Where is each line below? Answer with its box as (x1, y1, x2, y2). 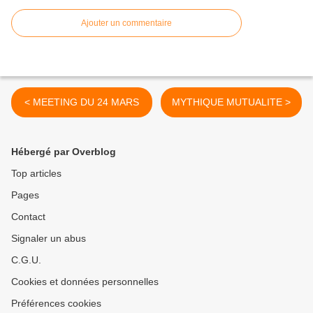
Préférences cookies (11, 298, 101, 310)
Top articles (11, 168, 61, 180)
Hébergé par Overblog (11, 146, 116, 158)
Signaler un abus (11, 233, 86, 245)
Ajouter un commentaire (81, 18, 172, 29)
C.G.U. (11, 254, 41, 266)
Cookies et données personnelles (11, 276, 159, 288)
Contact (11, 211, 45, 223)
